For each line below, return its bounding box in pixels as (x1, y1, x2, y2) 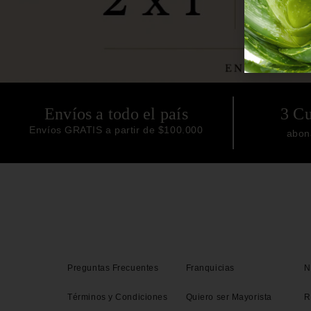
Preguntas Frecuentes (67, 263, 159, 274)
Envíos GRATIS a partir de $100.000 (29, 124, 203, 135)
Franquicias (185, 263, 235, 274)
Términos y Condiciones (67, 292, 168, 303)
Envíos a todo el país (44, 104, 188, 123)
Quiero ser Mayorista (185, 292, 272, 303)
